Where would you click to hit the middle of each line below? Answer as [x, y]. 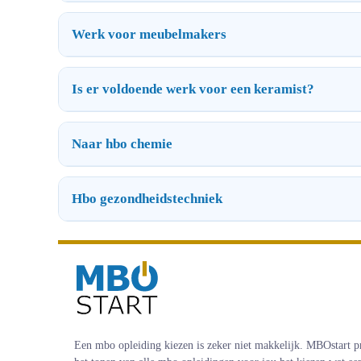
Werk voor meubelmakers [149, 34]
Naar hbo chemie [122, 143]
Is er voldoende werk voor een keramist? [193, 89]
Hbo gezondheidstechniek [147, 198]
